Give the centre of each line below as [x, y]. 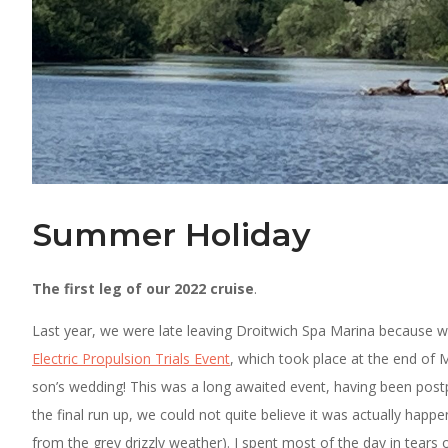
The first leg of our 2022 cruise [143, 288]
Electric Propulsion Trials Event [131, 358]
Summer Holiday [171, 234]
